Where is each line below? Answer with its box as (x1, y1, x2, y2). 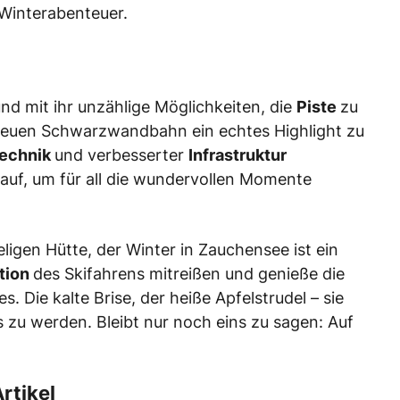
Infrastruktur (188, 146, 287, 165)
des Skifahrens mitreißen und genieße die (33, 264, 345, 284)
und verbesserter (54, 146, 188, 165)
